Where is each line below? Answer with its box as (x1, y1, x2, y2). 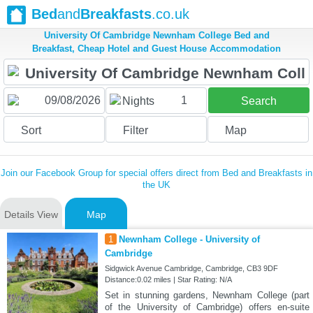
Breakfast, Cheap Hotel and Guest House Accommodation (32, 43, 281, 54)
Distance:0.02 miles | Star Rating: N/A (104, 275, 232, 284)
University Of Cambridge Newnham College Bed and (43, 30, 270, 41)
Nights (122, 95, 154, 108)
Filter (122, 124, 148, 137)
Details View (4, 209, 58, 221)
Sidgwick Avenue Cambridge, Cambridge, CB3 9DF (104, 264, 278, 273)
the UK (143, 180, 170, 191)
